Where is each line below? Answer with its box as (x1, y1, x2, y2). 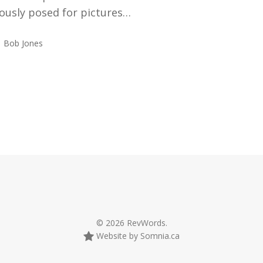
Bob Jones (4, 37, 43, 49)
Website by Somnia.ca (94, 230, 180, 241)
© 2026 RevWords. (96, 217, 167, 228)
